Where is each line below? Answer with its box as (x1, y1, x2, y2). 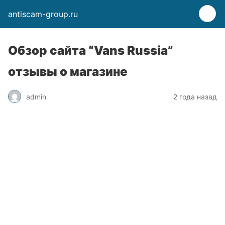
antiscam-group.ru (8, 9, 78, 19)
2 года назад (173, 92, 217, 101)
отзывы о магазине (8, 64, 128, 79)
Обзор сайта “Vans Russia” (8, 43, 173, 58)
